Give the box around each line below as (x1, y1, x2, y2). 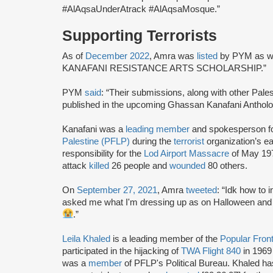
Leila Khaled (62, 233, 110, 244)
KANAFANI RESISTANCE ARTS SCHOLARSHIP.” (62, 63, 269, 73)
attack (62, 160, 89, 171)
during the (130, 136, 174, 146)
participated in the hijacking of (62, 246, 181, 256)
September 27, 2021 (77, 185, 157, 195)
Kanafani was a (62, 124, 126, 134)
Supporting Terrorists (62, 27, 217, 44)
